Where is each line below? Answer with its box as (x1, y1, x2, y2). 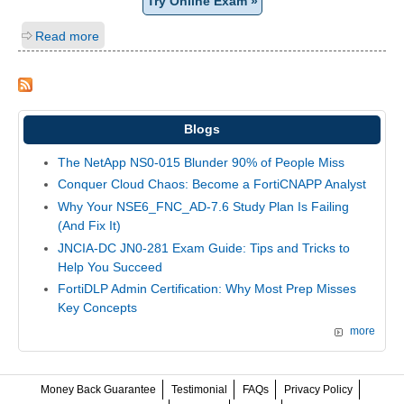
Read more (35, 28, 99, 43)
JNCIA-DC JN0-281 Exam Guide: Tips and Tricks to (57, 240, 350, 255)
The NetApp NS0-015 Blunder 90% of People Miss (57, 154, 344, 170)
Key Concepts (57, 300, 137, 316)
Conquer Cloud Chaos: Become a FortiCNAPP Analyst (57, 177, 366, 192)
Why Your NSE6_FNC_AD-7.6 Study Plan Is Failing (57, 198, 349, 214)
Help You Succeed (57, 259, 162, 274)
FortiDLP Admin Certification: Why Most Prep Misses (57, 281, 356, 297)
